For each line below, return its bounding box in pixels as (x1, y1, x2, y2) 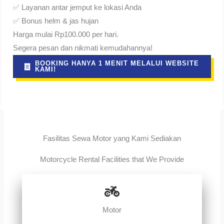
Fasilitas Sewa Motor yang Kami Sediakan (43, 134, 181, 142)
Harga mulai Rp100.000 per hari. (13, 30, 119, 39)
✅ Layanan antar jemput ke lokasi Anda (13, 3, 142, 12)
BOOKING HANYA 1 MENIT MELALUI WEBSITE (35, 59, 199, 67)
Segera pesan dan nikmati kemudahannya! (13, 44, 153, 52)
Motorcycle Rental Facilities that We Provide (40, 155, 184, 163)
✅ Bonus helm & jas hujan (13, 17, 99, 25)
